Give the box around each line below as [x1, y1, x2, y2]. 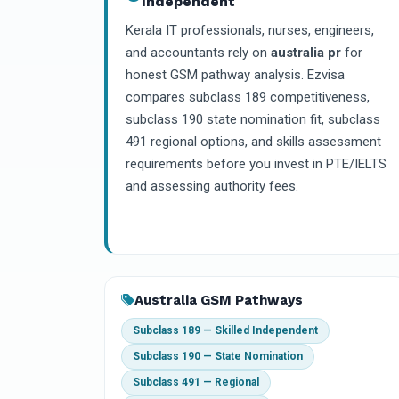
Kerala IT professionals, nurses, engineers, [126, 22, 374, 38]
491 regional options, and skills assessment [126, 134, 381, 150]
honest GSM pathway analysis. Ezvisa [126, 67, 345, 83]
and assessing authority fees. [126, 178, 298, 194]
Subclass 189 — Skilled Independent [133, 324, 318, 338]
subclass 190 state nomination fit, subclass [126, 111, 380, 127]
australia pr [271, 45, 341, 61]
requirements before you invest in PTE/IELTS [126, 156, 387, 172]
